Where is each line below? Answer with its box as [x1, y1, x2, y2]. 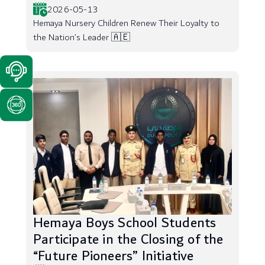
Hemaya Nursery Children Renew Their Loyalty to [33, 15, 219, 31]
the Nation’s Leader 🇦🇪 [33, 30, 130, 46]
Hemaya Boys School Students [33, 211, 216, 235]
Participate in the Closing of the [33, 228, 224, 251]
